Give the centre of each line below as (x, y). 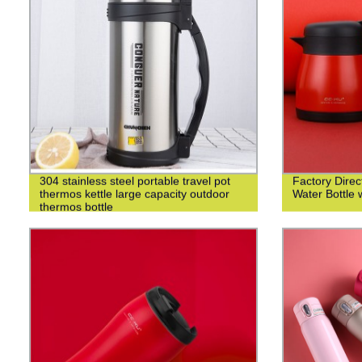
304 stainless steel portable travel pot (135, 181)
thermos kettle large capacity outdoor (134, 194)
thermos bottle (76, 206)
